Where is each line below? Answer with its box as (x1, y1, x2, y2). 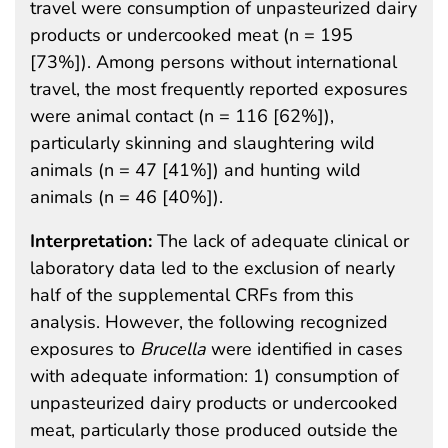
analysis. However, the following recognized (30, 309, 388, 334)
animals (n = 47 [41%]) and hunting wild (30, 157, 361, 182)
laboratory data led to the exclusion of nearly (30, 255, 395, 280)
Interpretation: (30, 228, 157, 253)
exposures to (30, 336, 140, 361)
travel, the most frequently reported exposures (30, 76, 408, 101)
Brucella (140, 336, 206, 361)
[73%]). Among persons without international (30, 49, 397, 74)
